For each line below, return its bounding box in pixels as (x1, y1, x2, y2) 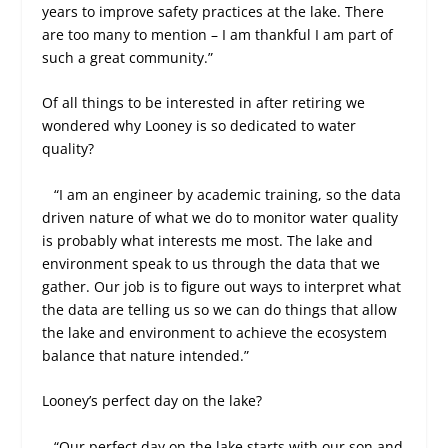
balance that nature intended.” (42, 345, 250, 365)
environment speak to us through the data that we (42, 253, 381, 273)
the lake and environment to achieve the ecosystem (42, 322, 388, 342)
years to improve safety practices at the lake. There (42, 2, 385, 22)
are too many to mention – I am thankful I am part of (42, 25, 394, 45)
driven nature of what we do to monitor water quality (42, 207, 399, 227)
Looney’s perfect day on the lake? (42, 391, 263, 411)
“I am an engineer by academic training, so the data (54, 184, 402, 204)
